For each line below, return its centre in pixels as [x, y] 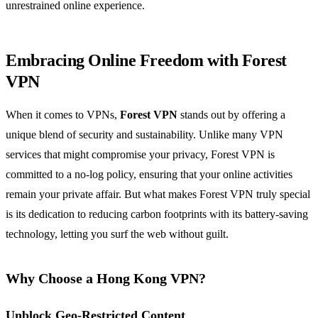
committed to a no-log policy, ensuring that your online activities [149, 175]
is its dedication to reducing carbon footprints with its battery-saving [157, 214]
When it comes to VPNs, [63, 115]
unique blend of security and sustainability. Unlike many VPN [144, 135]
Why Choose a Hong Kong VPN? [106, 279]
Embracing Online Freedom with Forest [146, 61]
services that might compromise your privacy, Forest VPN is [140, 155]
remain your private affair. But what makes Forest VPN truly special [158, 194]
